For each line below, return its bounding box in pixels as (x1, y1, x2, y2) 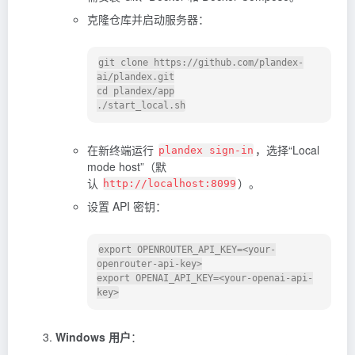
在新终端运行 (87, 141, 157, 158)
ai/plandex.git (97, 71, 174, 82)
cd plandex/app (97, 85, 174, 97)
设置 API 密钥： (87, 197, 166, 214)
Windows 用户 (55, 328, 131, 345)
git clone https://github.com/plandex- (98, 56, 303, 68)
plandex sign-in (158, 143, 254, 156)
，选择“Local (255, 141, 319, 158)
